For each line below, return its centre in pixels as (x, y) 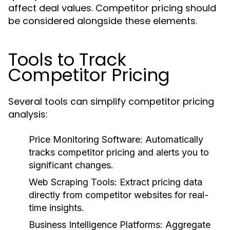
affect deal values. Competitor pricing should (112, 8)
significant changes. (71, 165)
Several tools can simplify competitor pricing (111, 101)
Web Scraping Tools (72, 182)
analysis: (28, 114)
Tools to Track (67, 60)
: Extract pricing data (158, 182)
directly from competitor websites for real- (119, 195)
